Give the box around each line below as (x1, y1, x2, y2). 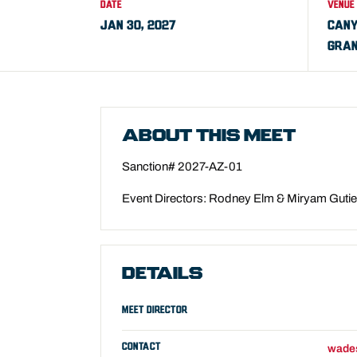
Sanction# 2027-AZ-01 (122, 160, 242, 173)
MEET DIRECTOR (122, 305, 187, 315)
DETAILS (122, 265, 202, 284)
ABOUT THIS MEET (122, 127, 296, 146)
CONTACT (122, 342, 161, 351)
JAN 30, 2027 (100, 19, 176, 32)
